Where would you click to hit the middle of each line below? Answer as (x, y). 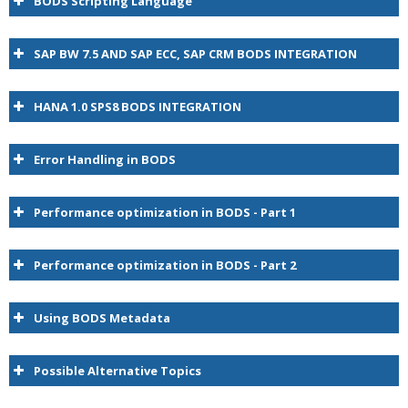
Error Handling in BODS (105, 159)
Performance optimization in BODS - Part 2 (165, 265)
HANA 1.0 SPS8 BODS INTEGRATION (138, 107)
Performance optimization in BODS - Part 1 (165, 212)
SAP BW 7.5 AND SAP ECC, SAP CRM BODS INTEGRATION (195, 54)
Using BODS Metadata (102, 318)
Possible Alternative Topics (117, 371)
